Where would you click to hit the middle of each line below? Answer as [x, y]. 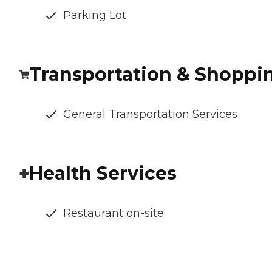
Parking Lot [95, 15]
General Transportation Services [150, 114]
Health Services [103, 174]
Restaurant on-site [114, 213]
